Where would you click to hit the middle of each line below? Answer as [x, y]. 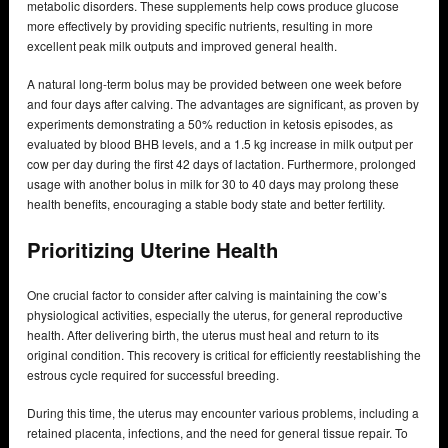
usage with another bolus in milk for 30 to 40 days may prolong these [213, 183]
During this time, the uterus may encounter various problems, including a [223, 413]
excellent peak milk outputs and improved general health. [182, 45]
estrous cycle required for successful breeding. [153, 375]
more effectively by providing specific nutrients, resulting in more [200, 25]
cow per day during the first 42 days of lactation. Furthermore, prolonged [221, 163]
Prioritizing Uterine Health [155, 250]
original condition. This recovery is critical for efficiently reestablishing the [224, 355]
